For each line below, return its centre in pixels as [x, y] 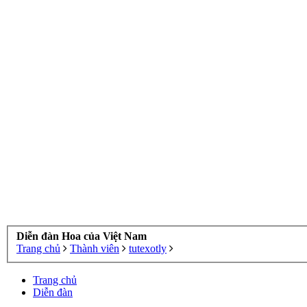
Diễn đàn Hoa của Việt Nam [82, 236]
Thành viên [95, 249]
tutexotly [148, 249]
